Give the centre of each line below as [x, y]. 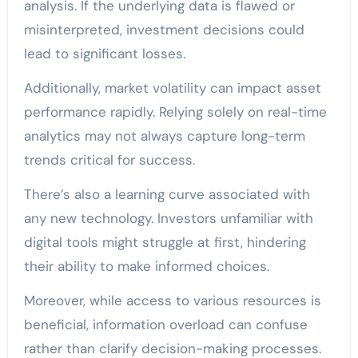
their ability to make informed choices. [146, 266]
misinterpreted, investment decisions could [164, 29]
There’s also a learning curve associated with [167, 194]
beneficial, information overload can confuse [165, 324]
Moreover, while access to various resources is [172, 300]
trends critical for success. [109, 159]
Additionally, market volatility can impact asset [172, 88]
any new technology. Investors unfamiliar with [168, 218]
